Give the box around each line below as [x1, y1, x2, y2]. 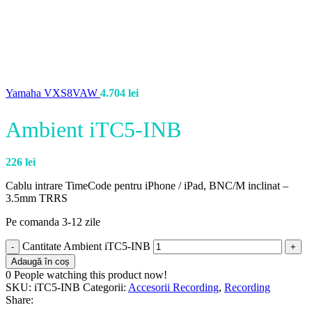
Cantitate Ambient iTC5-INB [22, 240, 150, 253]
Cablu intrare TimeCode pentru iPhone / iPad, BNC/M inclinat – [6, 180, 288, 192]
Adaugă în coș [11, 256, 70, 267]
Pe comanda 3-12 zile [6, 216, 100, 228]
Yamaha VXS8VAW [6, 87, 100, 99]
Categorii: [83, 281, 126, 294]
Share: [6, 294, 33, 306]
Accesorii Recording [128, 281, 219, 294]
